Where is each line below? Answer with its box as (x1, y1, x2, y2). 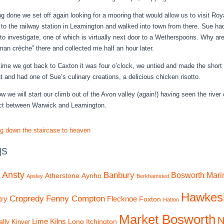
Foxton (139, 195, 161, 203)
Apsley (26, 173, 43, 179)
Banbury (103, 170, 134, 180)
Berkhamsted (136, 173, 169, 179)
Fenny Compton (46, 193, 105, 203)
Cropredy (9, 193, 44, 203)
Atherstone (45, 171, 79, 179)
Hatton (163, 196, 179, 202)
